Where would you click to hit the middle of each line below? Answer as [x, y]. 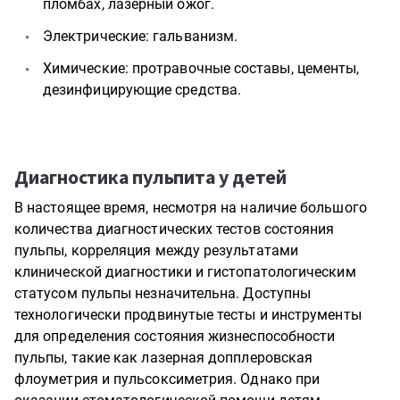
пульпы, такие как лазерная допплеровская [164, 358]
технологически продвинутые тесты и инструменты [188, 315]
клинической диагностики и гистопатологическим [185, 272]
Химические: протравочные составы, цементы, [201, 68]
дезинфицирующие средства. [142, 90]
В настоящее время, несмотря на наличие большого [191, 208]
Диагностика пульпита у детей [150, 177]
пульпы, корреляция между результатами [156, 250]
